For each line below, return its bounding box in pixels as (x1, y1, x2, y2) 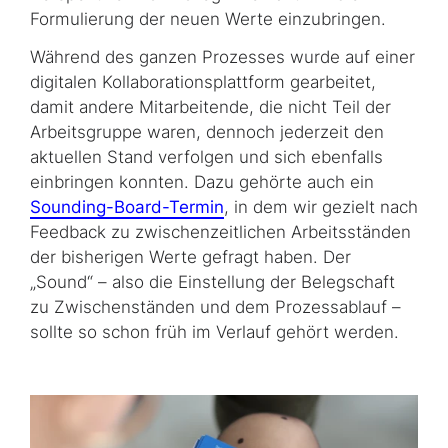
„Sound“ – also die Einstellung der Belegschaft (30, 271, 395, 292)
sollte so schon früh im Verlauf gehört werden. (30, 321, 399, 342)
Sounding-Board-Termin (30, 196, 224, 217)
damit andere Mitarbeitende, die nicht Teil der (30, 96, 391, 117)
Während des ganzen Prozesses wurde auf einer (30, 46, 415, 67)
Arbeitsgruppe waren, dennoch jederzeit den (30, 121, 384, 142)
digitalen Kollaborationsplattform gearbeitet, (30, 71, 376, 92)
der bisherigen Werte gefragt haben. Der (30, 246, 351, 267)
